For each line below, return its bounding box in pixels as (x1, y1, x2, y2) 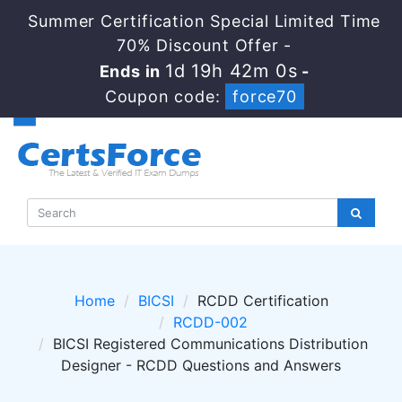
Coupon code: (104, 87, 226, 106)
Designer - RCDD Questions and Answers (61, 356, 341, 374)
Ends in (99, 62, 165, 81)
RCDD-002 (173, 313, 248, 331)
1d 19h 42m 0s (164, 60, 298, 82)
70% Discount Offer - (117, 36, 293, 55)
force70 (232, 87, 297, 106)
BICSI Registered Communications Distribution (53, 335, 368, 353)
